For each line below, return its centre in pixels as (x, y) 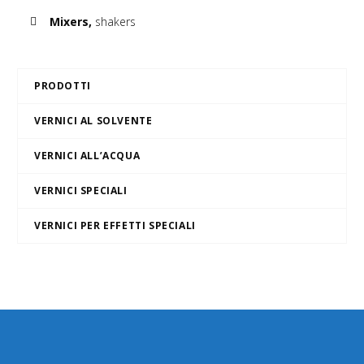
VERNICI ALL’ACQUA (87, 156)
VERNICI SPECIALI (81, 191)
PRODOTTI (63, 86)
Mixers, (71, 22)
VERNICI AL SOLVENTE (93, 121)
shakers (114, 22)
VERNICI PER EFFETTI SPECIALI (115, 225)
